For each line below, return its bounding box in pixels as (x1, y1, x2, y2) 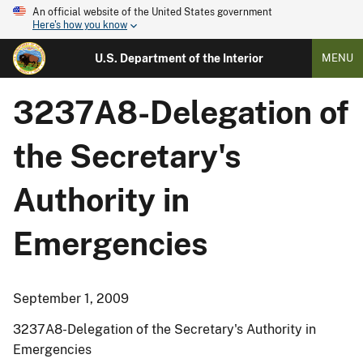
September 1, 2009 (13, 291, 129, 306)
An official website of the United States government (32, 6, 272, 18)
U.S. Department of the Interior (94, 52, 263, 65)
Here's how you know (32, 19, 127, 32)
